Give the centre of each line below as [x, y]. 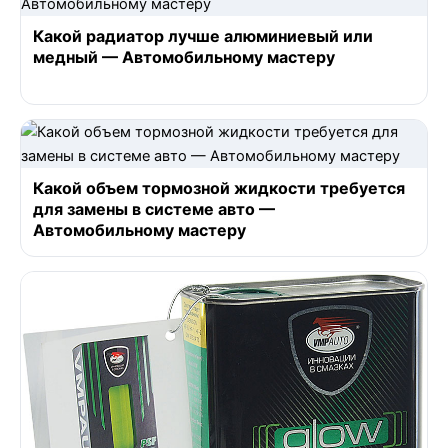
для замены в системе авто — [154, 208]
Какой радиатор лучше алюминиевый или [203, 35]
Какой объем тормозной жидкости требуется [219, 187]
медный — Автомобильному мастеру [184, 56]
